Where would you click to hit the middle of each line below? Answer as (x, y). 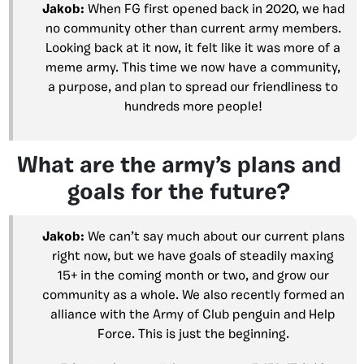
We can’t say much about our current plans (216, 237)
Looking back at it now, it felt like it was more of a (193, 48)
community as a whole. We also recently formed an (193, 295)
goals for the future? (179, 193)
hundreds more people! (193, 107)
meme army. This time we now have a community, (193, 68)
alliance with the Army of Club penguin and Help (193, 315)
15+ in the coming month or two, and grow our (193, 276)
